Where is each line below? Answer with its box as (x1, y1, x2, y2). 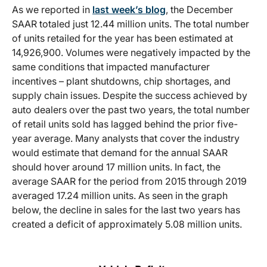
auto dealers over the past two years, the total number (12, 104, 250, 116)
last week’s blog (92, 4, 166, 15)
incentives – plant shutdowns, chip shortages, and (12, 75, 231, 87)
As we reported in (12, 4, 92, 15)
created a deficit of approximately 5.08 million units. (12, 218, 242, 230)
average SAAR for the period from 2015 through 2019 (12, 175, 247, 187)
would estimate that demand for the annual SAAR (12, 147, 228, 159)
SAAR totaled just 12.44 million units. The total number (12, 18, 249, 30)
